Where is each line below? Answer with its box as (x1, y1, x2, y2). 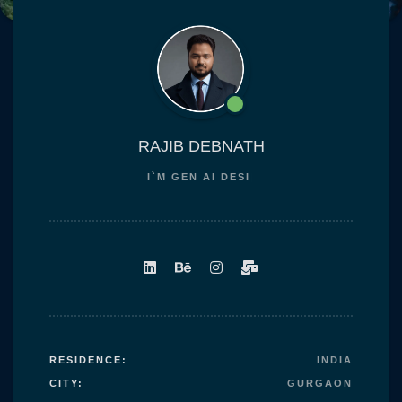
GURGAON (287, 378, 353, 389)
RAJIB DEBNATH (137, 137, 265, 155)
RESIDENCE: (49, 354, 127, 365)
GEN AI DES (173, 171, 249, 182)
